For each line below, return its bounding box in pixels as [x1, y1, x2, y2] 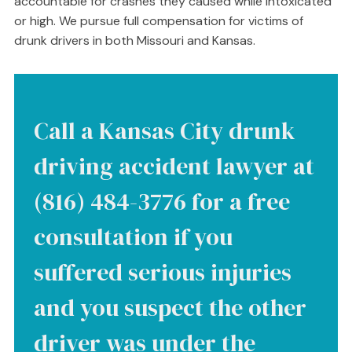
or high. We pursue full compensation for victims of [13, 13, 303, 29]
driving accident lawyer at [33, 150, 314, 182]
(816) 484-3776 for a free [33, 185, 290, 218]
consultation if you [33, 221, 233, 253]
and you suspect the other [33, 291, 306, 324]
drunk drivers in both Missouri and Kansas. [13, 32, 255, 49]
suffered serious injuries [33, 256, 291, 288]
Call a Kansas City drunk [33, 115, 295, 147]
